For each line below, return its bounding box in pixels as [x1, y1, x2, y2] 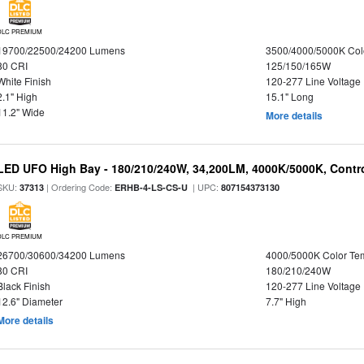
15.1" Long [265, 89, 314, 103]
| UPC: [188, 180, 222, 193]
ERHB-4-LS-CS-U [115, 181, 188, 193]
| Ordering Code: [44, 180, 115, 193]
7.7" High [265, 294, 306, 308]
